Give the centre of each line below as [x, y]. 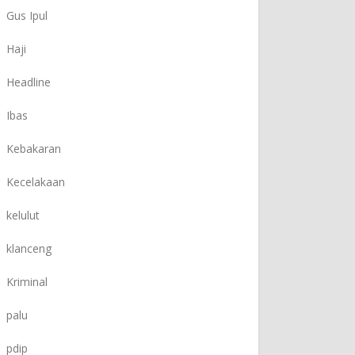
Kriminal [27, 282]
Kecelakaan [36, 182]
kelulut [23, 216]
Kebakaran [34, 149]
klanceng [29, 249]
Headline [29, 82]
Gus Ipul [27, 16]
